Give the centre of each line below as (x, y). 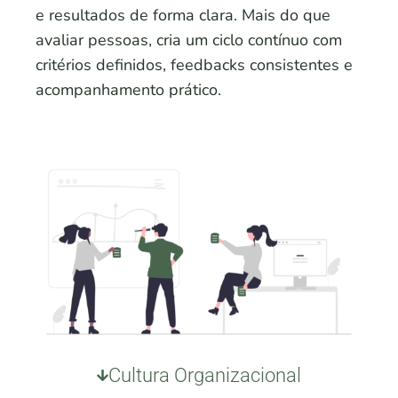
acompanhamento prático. (128, 90)
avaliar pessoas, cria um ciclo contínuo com (189, 40)
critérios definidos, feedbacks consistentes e (194, 65)
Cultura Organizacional (205, 375)
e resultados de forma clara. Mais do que (183, 16)
